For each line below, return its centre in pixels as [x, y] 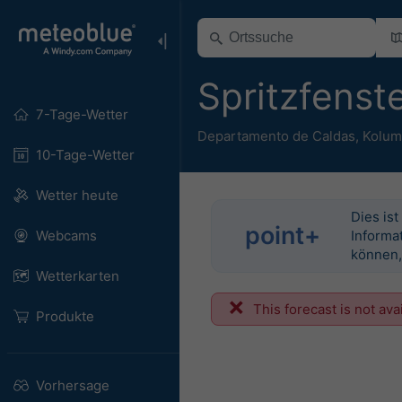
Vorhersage [72, 385]
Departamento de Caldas [276, 135]
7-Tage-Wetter [82, 114]
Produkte [65, 316]
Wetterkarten [77, 276]
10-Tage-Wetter [85, 155]
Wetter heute [77, 195]
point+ [283, 236]
